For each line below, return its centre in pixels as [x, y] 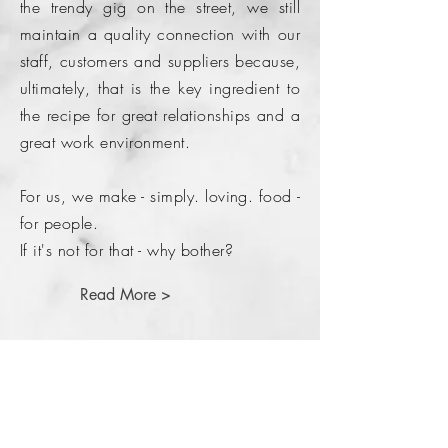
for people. [59, 223]
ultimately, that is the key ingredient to [160, 88]
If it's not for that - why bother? [127, 250]
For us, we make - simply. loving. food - [160, 196]
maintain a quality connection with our [160, 34]
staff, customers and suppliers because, [160, 61]
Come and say [110, 391]
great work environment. [108, 142]
